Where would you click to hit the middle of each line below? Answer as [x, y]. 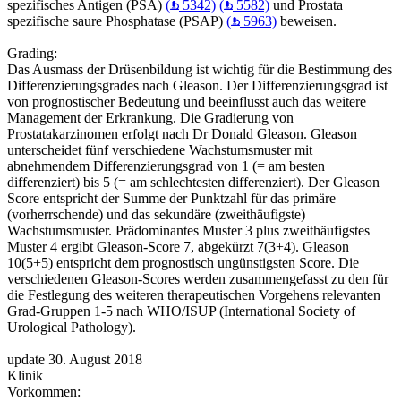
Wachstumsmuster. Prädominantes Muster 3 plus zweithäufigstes [188, 230]
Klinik [25, 375]
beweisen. [307, 21]
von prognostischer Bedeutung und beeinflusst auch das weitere [187, 101]
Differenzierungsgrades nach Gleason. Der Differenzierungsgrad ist [197, 85]
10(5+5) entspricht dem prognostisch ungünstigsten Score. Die [183, 262]
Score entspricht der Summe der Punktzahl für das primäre [171, 198]
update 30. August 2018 [75, 359]
